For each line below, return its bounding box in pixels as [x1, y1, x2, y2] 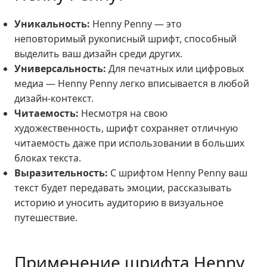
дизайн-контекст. [14, 92, 94, 105]
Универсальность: [14, 62, 106, 75]
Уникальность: [14, 17, 90, 30]
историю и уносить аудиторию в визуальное [14, 196, 223, 209]
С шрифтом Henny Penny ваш [108, 166, 247, 179]
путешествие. [14, 211, 77, 224]
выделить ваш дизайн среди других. [14, 47, 182, 60]
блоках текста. [14, 151, 81, 164]
